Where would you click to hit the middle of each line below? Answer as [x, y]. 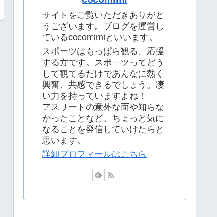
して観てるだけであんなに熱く [103, 73]
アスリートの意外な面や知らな [103, 107]
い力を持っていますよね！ [94, 96]
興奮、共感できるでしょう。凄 [103, 85]
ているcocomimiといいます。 [100, 38]
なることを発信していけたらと [103, 129]
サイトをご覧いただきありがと [103, 15]
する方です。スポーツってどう [103, 62]
